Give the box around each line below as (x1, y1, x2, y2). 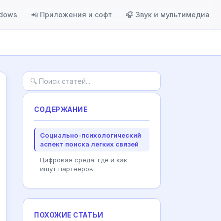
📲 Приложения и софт (31, 10, 112, 19)
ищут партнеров (40, 165, 93, 173)
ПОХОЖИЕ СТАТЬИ (34, 211, 104, 219)
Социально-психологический (40, 131, 141, 139)
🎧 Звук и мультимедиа (126, 10, 210, 19)
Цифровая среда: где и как (40, 156, 127, 164)
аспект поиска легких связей (40, 140, 139, 148)
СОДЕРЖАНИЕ (34, 106, 88, 113)
